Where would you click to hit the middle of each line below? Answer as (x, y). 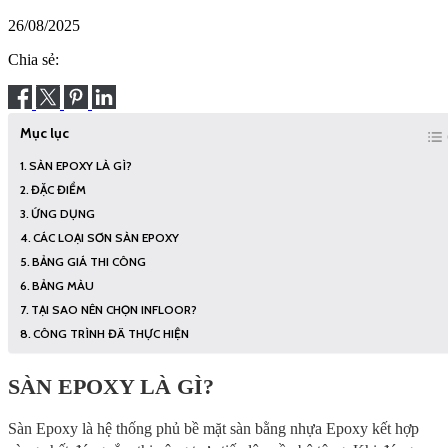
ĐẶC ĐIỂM (59, 190)
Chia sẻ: (33, 60)
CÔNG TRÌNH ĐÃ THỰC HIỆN (111, 334)
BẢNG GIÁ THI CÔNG (89, 262)
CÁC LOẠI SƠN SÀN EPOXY (106, 238)
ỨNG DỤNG (63, 214)
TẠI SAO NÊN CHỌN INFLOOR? (114, 310)
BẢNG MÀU (63, 286)
